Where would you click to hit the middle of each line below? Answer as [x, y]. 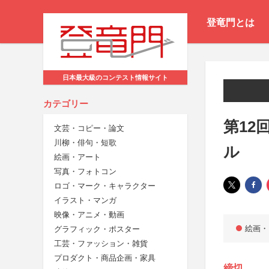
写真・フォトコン [85, 172]
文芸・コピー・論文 [89, 128]
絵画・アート [77, 157]
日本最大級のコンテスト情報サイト [115, 78]
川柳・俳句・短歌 [85, 143]
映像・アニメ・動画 [89, 215]
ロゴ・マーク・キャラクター [105, 186]
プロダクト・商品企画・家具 [105, 258]
